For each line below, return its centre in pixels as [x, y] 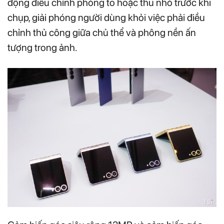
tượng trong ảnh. [42, 47]
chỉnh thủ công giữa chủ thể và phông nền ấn [102, 32]
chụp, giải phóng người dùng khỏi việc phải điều [106, 17]
